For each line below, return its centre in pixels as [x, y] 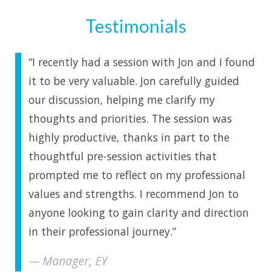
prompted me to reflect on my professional [137, 175]
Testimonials [136, 26]
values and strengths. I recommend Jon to [134, 193]
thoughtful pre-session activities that [123, 156]
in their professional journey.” [102, 231]
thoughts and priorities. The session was [130, 118]
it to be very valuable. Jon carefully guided [134, 80]
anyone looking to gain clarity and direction [139, 212]
